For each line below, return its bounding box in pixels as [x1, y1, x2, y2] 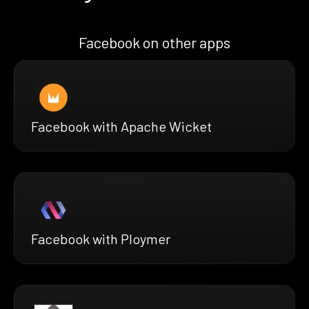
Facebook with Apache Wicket [31, 117, 212, 134]
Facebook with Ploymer [31, 230, 170, 247]
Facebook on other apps [78, 32, 231, 51]
